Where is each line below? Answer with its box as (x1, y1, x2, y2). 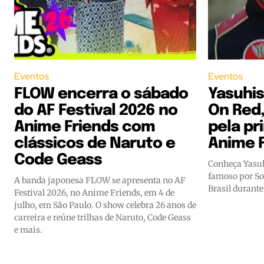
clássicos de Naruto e (14, 135, 175, 151)
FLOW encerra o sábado (14, 85, 188, 102)
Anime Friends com (14, 118, 155, 135)
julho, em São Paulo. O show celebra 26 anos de (14, 199, 196, 210)
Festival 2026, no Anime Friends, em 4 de (14, 187, 174, 198)
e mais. (14, 224, 42, 235)
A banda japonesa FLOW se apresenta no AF (14, 174, 186, 186)
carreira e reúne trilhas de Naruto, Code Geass (14, 212, 191, 223)
